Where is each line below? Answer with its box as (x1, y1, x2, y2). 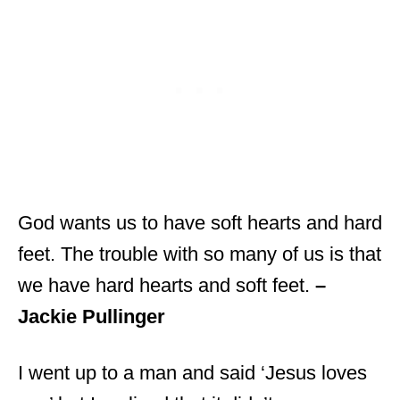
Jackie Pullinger (18, 304, 165, 328)
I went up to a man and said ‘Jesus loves (18, 361, 367, 384)
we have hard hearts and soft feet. (18, 273, 315, 296)
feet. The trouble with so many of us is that (18, 242, 381, 265)
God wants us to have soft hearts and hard (18, 211, 382, 234)
